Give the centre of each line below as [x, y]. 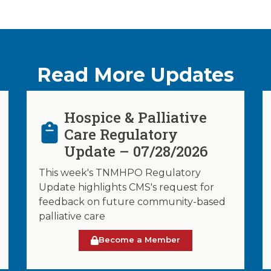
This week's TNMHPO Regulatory [120, 173]
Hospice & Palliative [136, 118]
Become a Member [139, 240]
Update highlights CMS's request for [126, 188]
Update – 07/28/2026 [136, 152]
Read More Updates [135, 75]
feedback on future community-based [132, 202]
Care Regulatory [121, 135]
